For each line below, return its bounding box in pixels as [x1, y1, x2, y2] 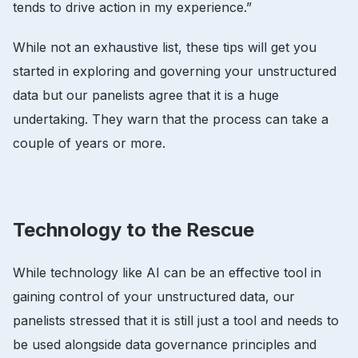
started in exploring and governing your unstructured [13, 62, 336, 79]
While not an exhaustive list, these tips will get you [13, 38, 316, 55]
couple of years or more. [13, 134, 169, 151]
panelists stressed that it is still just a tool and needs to [13, 312, 339, 328]
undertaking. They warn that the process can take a [13, 110, 328, 127]
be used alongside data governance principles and [13, 336, 316, 352]
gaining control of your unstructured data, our [13, 288, 295, 304]
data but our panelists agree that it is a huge [13, 86, 279, 103]
